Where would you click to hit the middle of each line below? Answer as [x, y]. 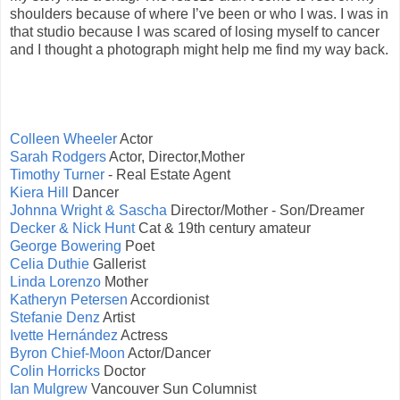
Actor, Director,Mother [175, 156]
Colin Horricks [55, 371]
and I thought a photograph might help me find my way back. [199, 49]
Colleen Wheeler [63, 138]
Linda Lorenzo [55, 281]
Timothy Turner [57, 174]
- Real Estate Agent [167, 174]
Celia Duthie [50, 263]
